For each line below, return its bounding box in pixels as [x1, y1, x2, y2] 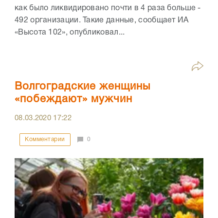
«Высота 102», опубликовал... [15, 29, 125, 36]
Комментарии [25, 137, 65, 143]
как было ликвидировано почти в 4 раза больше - [15, 5, 201, 12]
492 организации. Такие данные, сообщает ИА [15, 17, 189, 24]
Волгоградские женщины [15, 82, 150, 92]
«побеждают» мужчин [15, 94, 132, 105]
